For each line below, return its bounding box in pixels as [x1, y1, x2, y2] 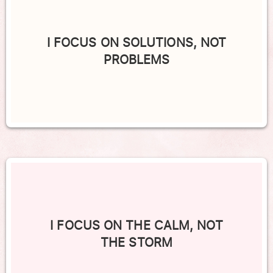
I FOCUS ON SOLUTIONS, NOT [46, 34, 227, 52]
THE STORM [101, 233, 172, 252]
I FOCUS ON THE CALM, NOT [50, 216, 223, 235]
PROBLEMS [103, 51, 170, 69]
